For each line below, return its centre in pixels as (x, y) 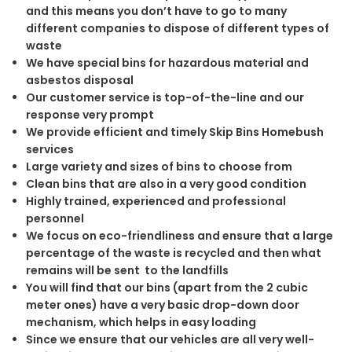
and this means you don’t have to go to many (156, 11)
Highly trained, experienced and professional (156, 201)
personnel (55, 218)
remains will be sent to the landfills (127, 270)
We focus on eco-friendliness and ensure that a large (179, 235)
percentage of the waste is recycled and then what (173, 253)
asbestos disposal (79, 80)
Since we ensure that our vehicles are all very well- (170, 339)
